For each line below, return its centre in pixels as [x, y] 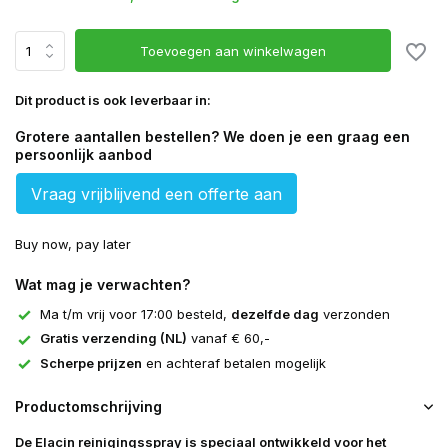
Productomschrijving [88, 407]
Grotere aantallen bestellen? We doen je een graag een [212, 136]
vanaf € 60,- [228, 338]
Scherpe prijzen [91, 362]
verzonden [354, 314]
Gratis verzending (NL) [113, 338]
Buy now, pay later [73, 244]
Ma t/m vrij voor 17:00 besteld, [135, 314]
